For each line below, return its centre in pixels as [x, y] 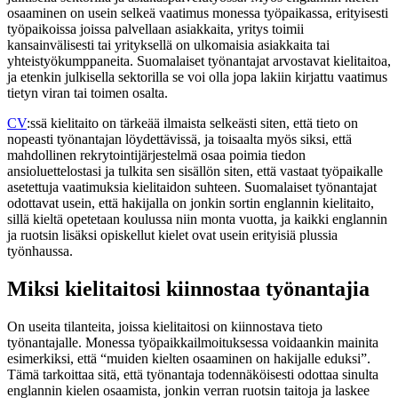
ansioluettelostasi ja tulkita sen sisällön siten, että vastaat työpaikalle [195, 171]
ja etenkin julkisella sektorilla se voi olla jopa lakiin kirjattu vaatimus [197, 77]
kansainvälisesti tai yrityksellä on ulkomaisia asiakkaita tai [168, 45]
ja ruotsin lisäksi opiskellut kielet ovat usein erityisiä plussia [172, 235]
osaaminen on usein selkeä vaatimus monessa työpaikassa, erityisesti [198, 13]
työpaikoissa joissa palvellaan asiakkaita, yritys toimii [155, 29]
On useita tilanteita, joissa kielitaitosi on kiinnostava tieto [165, 327]
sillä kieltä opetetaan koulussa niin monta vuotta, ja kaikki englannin [197, 219]
